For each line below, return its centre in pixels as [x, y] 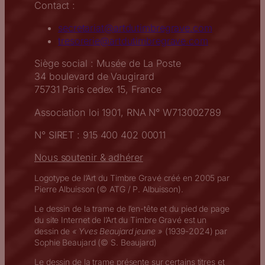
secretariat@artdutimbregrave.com [135, 28]
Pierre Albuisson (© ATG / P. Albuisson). [109, 189]
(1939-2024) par [195, 231]
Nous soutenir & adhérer [89, 158]
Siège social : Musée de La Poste [108, 64]
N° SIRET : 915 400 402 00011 [100, 135]
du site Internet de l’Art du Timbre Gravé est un [121, 220]
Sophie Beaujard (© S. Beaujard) [96, 243]
